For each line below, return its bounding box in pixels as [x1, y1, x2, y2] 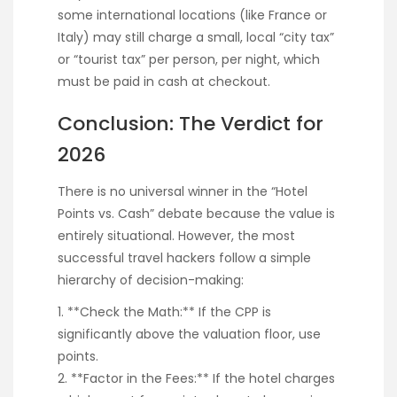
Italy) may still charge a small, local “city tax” [58, 27, 334, 46]
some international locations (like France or [58, 5, 327, 24]
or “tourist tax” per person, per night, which [58, 50, 320, 68]
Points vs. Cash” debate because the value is [58, 204, 335, 222]
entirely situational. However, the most [58, 226, 295, 245]
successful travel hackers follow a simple [58, 248, 311, 267]
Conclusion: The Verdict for [58, 110, 323, 138]
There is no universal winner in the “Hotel [58, 182, 307, 200]
